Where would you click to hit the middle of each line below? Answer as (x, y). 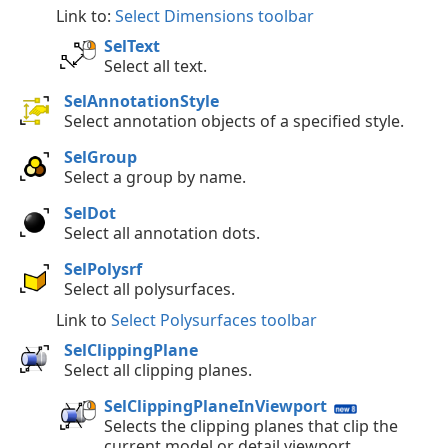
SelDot (90, 212)
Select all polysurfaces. (149, 288)
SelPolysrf (103, 268)
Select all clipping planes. (158, 369)
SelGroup (100, 157)
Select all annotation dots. (162, 232)
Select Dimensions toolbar (214, 16)
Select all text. (155, 65)
